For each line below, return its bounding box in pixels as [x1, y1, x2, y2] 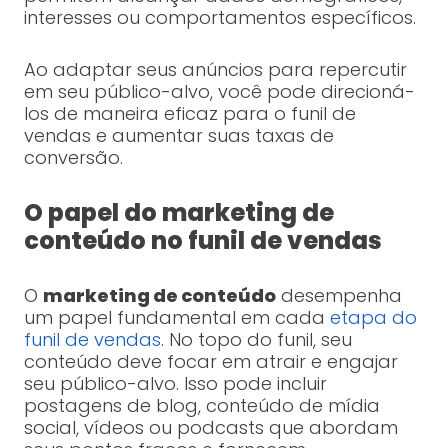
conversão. [23, 145, 123, 171]
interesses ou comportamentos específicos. [23, 5, 416, 31]
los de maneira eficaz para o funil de [23, 101, 356, 127]
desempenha [275, 283, 402, 309]
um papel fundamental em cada [23, 305, 330, 331]
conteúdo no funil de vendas [23, 224, 382, 258]
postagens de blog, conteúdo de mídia [23, 393, 380, 419]
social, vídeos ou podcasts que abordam [23, 415, 398, 441]
